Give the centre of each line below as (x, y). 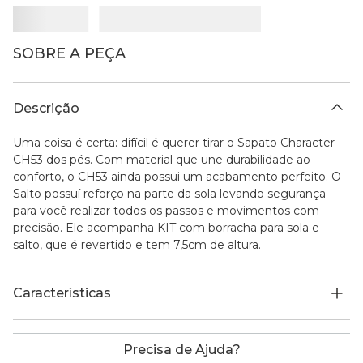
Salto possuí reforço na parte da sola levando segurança (169, 193)
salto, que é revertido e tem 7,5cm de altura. (137, 244)
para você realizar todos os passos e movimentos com (166, 210)
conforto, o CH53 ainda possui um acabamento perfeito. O (177, 176)
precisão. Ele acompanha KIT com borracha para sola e (166, 227)
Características (62, 293)
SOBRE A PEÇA (69, 53)
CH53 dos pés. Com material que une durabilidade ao (162, 159)
